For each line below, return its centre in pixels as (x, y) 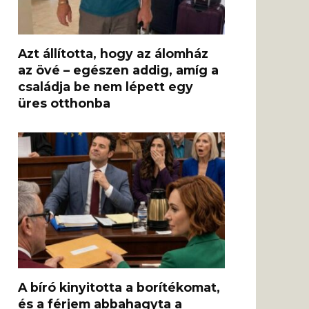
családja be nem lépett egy (106, 87)
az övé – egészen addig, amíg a (118, 70)
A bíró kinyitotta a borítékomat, (119, 288)
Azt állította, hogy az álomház (113, 54)
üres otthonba (64, 103)
